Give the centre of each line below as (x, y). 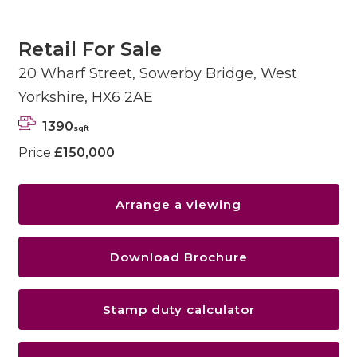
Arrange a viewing (178, 205)
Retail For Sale (90, 49)
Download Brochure (178, 257)
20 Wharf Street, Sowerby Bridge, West (157, 73)
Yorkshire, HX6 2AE (85, 97)
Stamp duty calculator (178, 310)
